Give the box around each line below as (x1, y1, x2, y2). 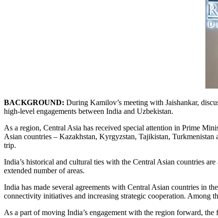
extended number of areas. (4, 166, 87, 175)
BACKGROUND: (4, 98, 66, 107)
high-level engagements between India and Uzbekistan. (4, 107, 173, 115)
